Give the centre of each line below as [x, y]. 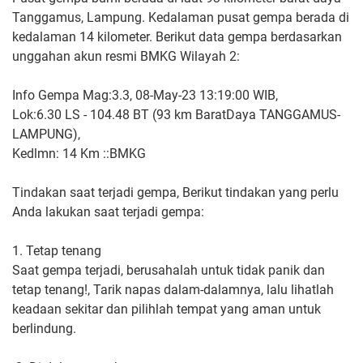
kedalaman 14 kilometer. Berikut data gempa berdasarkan [177, 36]
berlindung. [44, 328]
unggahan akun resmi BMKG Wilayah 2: [126, 56]
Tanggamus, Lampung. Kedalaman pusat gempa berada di [181, 17]
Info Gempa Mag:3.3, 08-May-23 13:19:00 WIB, [145, 95]
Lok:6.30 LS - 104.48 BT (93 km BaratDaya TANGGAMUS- [176, 114]
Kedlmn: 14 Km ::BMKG [79, 153]
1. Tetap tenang [57, 250]
